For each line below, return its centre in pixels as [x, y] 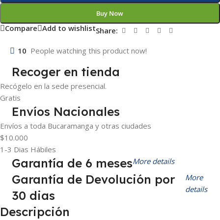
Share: [107, 31]
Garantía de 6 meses [72, 163]
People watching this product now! [89, 50]
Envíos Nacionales [66, 111]
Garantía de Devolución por [93, 179]
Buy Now [110, 13]
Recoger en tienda [66, 71]
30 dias [33, 195]
